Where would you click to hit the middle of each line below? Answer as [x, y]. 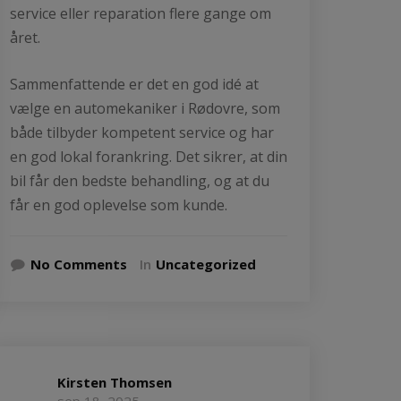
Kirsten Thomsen [115, 382]
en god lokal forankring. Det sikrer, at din [149, 156]
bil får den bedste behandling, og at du [140, 180]
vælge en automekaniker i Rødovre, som [145, 108]
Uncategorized [206, 264]
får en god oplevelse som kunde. [119, 205]
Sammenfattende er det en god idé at [134, 84]
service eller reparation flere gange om [141, 13]
